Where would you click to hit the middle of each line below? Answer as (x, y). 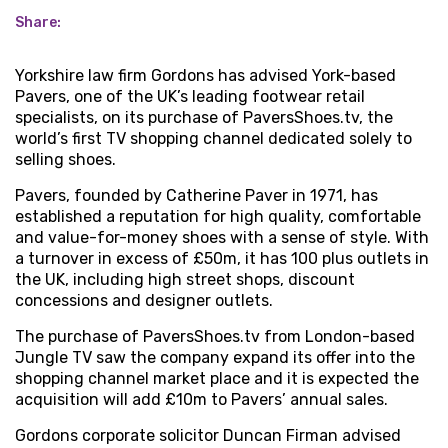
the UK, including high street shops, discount (185, 279)
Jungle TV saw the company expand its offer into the (215, 357)
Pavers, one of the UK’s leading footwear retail (190, 96)
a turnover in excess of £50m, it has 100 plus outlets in (222, 258)
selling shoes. (65, 159)
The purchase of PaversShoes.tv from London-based (215, 336)
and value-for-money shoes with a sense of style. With (222, 237)
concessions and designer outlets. (144, 300)
